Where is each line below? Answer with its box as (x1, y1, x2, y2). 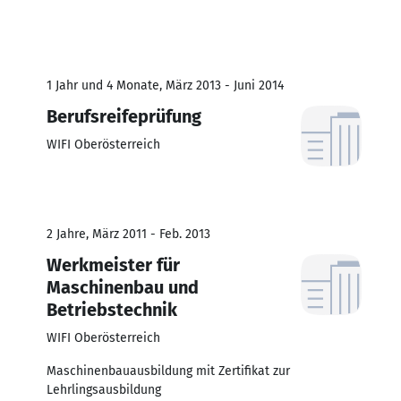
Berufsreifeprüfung (47, 105, 201, 127)
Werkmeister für (47, 253, 180, 276)
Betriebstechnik (47, 298, 177, 320)
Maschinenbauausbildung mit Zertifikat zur (47, 363, 290, 379)
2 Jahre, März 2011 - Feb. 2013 (47, 226, 210, 242)
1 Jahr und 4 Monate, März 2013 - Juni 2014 (47, 77, 284, 93)
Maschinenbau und (47, 276, 199, 298)
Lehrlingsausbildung (47, 381, 161, 397)
